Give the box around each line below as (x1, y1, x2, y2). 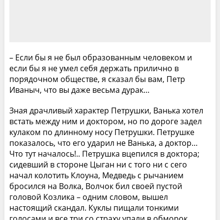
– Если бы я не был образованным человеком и (9, 52, 192, 63)
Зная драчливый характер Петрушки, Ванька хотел (9, 105, 203, 116)
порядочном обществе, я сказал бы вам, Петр (9, 73, 185, 84)
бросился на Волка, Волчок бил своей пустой (9, 180, 182, 192)
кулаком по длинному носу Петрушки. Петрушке (9, 126, 194, 137)
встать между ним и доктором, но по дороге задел (9, 115, 202, 127)
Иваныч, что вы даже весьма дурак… (9, 84, 150, 95)
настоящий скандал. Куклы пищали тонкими (9, 202, 179, 213)
